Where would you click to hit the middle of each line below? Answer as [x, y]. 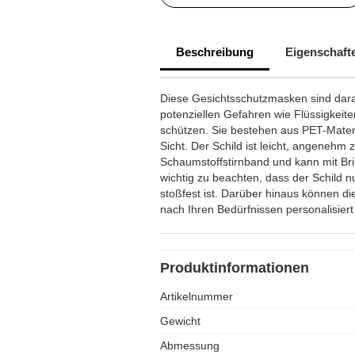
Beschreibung [215, 52]
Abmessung [190, 345]
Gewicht [180, 321]
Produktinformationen [235, 268]
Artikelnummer [197, 296]
